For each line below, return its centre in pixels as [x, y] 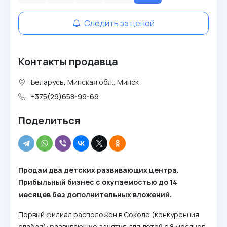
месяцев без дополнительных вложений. [95, 194]
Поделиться [49, 120]
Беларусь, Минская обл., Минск [84, 82]
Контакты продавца [68, 62]
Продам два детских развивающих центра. [99, 170]
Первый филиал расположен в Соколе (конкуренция [109, 215]
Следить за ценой [119, 23]
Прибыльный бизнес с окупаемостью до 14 [98, 182]
